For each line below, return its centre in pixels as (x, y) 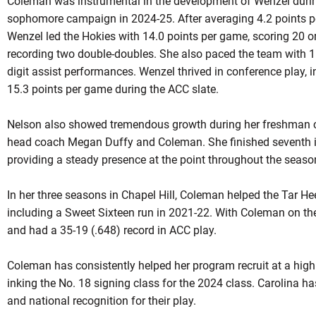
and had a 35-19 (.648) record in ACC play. (111, 230)
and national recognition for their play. (101, 301)
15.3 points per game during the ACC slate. (113, 89)
